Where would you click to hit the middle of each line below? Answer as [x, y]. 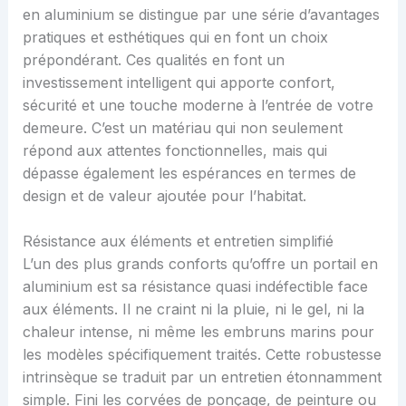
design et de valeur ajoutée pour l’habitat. [164, 195]
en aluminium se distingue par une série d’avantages [201, 14]
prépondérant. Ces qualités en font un [153, 59]
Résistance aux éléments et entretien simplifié [178, 242]
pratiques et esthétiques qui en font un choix [175, 37]
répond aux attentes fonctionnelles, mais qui [174, 150]
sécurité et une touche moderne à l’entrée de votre [198, 105]
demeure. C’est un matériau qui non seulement [182, 127]
